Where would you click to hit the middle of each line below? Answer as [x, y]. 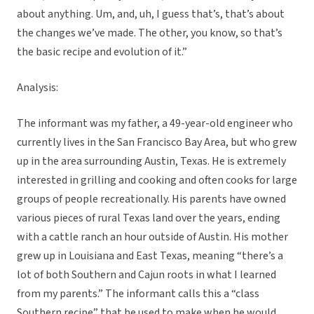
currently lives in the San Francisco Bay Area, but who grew [157, 143]
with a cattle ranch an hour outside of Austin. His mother [152, 237]
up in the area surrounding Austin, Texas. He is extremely [151, 162]
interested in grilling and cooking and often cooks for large [157, 180]
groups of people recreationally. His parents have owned [151, 199]
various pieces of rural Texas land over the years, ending [149, 218]
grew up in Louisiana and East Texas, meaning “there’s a [150, 256]
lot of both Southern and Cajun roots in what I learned [146, 275]
